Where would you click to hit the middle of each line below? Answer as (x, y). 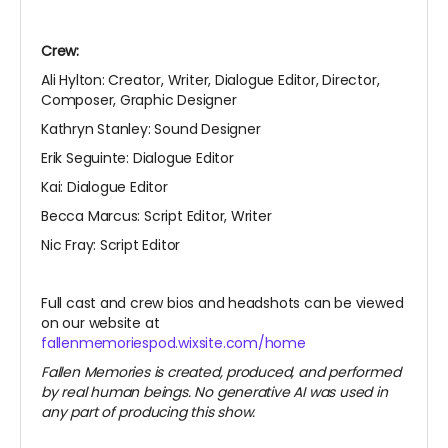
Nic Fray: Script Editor (111, 245)
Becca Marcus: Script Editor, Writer (156, 216)
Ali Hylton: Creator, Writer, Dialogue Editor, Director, (210, 80)
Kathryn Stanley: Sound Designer (151, 129)
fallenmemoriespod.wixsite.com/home (173, 343)
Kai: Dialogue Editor (104, 187)
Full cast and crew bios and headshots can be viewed (222, 303)
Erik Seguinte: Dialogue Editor (137, 158)
